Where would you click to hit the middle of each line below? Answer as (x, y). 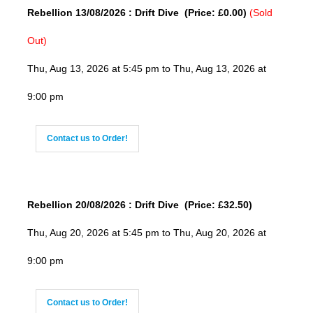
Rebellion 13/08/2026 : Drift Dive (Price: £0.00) (138, 13)
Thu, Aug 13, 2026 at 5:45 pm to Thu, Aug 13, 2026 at (146, 69)
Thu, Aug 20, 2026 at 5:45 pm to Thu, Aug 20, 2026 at (146, 233)
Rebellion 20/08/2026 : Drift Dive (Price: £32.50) (139, 205)
